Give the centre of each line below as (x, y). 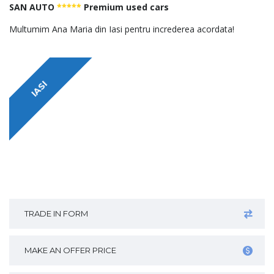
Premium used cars (125, 7)
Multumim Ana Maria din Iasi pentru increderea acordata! (122, 29)
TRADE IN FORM (56, 214)
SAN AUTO (33, 7)
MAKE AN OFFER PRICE (70, 250)
